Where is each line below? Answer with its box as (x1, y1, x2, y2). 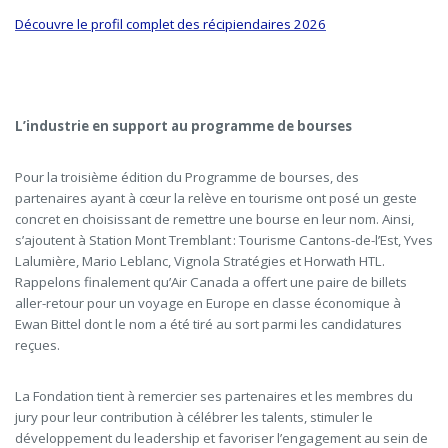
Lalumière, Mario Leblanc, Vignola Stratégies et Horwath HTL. (15, 251, 385, 270)
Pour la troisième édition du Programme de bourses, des (15, 167, 359, 186)
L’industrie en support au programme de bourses (15, 116, 352, 135)
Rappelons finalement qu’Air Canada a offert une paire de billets (15, 272, 407, 291)
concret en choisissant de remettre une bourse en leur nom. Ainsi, (15, 209, 414, 228)
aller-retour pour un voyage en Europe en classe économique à (15, 293, 401, 312)
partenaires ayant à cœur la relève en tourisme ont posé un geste (15, 188, 417, 207)
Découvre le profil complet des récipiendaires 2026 (15, 14, 326, 33)
